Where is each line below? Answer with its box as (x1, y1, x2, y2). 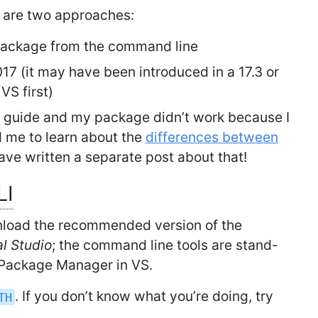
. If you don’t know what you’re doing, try (14, 287, 273, 305)
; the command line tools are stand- (52, 236, 279, 254)
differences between (146, 128, 279, 146)
